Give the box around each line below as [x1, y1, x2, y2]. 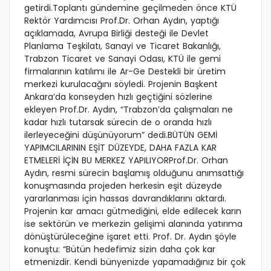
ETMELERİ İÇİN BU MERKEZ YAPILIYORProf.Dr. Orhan [24, 154, 228, 167]
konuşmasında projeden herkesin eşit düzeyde [24, 180, 222, 192]
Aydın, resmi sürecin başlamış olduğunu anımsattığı [24, 167, 244, 180]
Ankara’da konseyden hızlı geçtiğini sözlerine [24, 91, 212, 103]
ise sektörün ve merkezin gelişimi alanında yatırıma [24, 218, 243, 230]
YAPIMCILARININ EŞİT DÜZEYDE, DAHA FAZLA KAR [24, 142, 217, 154]
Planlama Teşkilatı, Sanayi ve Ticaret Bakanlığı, [24, 40, 221, 53]
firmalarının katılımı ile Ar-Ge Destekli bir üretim [24, 65, 226, 78]
